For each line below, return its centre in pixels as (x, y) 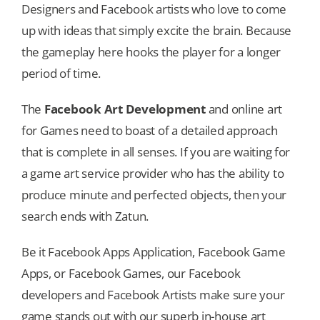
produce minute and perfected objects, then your (154, 194)
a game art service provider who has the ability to (153, 173)
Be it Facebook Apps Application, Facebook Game (154, 251)
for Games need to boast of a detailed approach (150, 130)
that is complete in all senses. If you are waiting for (156, 151)
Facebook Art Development (125, 109)
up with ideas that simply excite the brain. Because (156, 30)
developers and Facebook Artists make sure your (153, 294)
